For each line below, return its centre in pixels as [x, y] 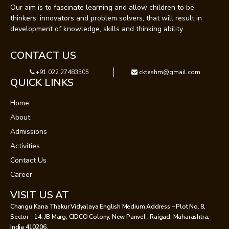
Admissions [29, 131]
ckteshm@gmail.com [169, 72]
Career [21, 174]
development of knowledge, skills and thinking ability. [97, 29]
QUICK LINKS [42, 82]
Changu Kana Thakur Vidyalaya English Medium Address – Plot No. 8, [108, 206]
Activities [25, 146]
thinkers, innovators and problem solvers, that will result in [106, 18]
